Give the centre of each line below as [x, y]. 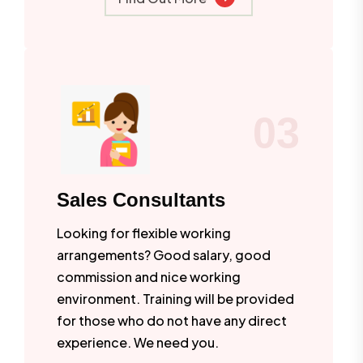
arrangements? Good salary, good [164, 254]
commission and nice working [149, 276]
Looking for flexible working [144, 233]
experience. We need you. [138, 342]
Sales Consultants [141, 199]
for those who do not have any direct [172, 320]
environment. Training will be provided [175, 298]
